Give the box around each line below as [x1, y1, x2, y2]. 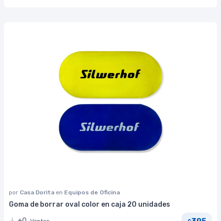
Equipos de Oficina [64, 189, 120, 196]
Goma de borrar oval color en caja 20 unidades [9, 200, 170, 209]
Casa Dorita [20, 189, 56, 196]
